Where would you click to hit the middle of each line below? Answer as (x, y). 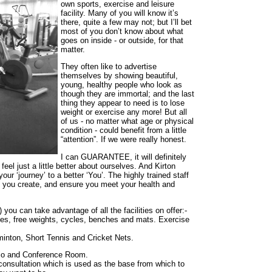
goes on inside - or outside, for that (122, 40)
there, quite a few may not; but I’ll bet (126, 22)
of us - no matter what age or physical (127, 121)
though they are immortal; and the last (127, 94)
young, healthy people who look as (121, 85)
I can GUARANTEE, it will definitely (124, 157)
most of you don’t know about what (122, 31)
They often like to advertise (109, 67)
